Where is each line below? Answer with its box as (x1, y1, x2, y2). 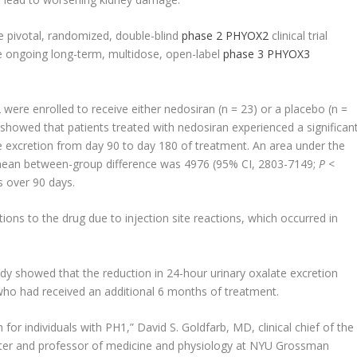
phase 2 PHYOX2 (182, 28, 269, 44)
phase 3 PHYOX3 (223, 46, 311, 62)
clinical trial (269, 28, 328, 44)
